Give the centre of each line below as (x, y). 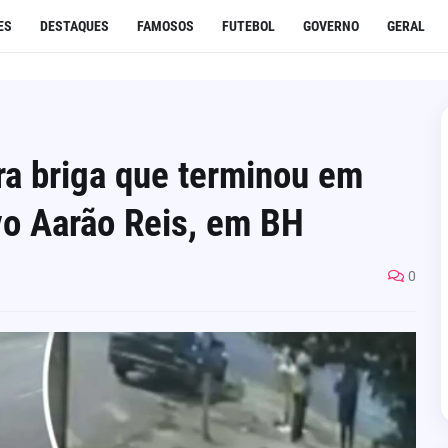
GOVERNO (330, 26)
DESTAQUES (74, 26)
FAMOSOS (165, 26)
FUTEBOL (248, 26)
